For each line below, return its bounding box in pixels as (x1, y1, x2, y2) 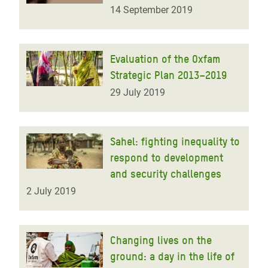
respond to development (110, 151, 223, 164)
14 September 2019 (110, 4, 193, 16)
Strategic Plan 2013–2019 (110, 68, 227, 81)
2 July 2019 (26, 185, 76, 197)
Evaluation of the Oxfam (110, 52, 220, 65)
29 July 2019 (110, 86, 165, 98)
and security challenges (110, 167, 221, 180)
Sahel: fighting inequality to (110, 135, 240, 148)
